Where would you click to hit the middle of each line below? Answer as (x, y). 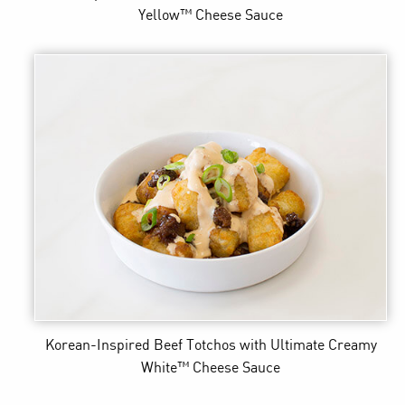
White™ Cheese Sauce (211, 368)
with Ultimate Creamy (308, 345)
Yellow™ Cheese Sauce (211, 16)
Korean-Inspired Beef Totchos (140, 345)
